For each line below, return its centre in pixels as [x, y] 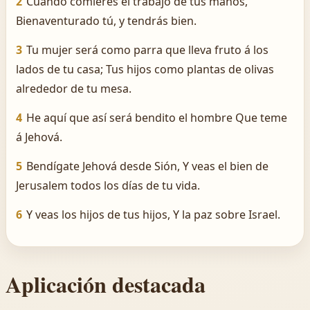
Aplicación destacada [106, 284]
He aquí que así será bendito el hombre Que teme [157, 118]
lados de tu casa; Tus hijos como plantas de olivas [145, 69]
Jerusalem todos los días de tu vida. [108, 185]
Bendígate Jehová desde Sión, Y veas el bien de [147, 166]
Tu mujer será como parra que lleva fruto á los [147, 50]
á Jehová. [39, 137]
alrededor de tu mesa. [74, 89]
